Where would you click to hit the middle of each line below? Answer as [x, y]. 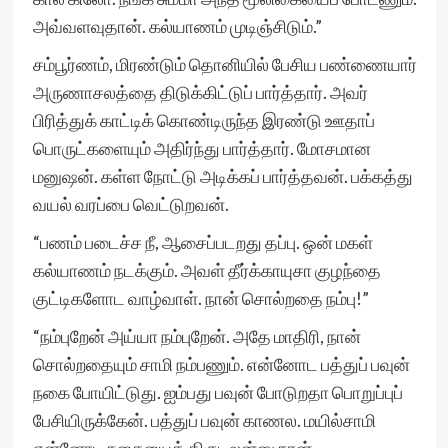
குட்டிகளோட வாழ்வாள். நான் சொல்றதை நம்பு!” [200, 298]
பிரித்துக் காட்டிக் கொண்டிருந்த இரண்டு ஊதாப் [203, 120]
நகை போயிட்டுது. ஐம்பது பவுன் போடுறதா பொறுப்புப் [217, 392]
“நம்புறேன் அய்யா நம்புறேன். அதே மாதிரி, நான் [196, 336]
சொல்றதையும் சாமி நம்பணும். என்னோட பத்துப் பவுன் [221, 364]
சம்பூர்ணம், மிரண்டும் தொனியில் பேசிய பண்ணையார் [224, 64]
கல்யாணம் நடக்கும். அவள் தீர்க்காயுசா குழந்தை [206, 270]
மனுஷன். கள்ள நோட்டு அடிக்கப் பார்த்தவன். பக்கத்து [222, 176]
